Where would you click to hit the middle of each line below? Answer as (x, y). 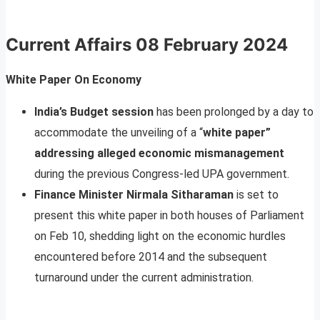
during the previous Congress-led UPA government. (162, 174)
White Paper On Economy (74, 79)
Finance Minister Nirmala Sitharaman (135, 194)
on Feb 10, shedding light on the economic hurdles (160, 236)
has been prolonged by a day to (234, 111)
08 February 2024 (212, 45)
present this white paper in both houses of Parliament (169, 215)
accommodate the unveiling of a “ (119, 132)
